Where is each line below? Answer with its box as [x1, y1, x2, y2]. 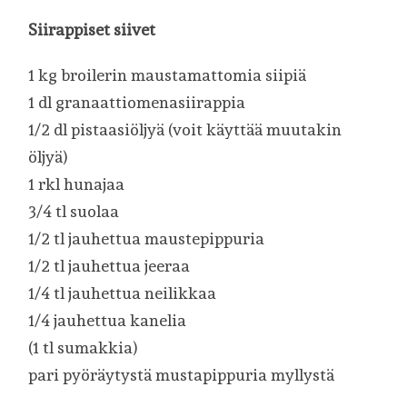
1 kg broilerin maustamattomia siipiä [28, 65, 307, 84]
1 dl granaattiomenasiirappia [28, 92, 246, 112]
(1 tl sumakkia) [28, 337, 139, 357]
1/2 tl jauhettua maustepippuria [28, 228, 265, 248]
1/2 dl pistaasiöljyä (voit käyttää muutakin [28, 119, 342, 139]
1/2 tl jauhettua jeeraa [28, 255, 191, 275]
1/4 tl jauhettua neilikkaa [28, 283, 217, 303]
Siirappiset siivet [28, 19, 156, 39]
